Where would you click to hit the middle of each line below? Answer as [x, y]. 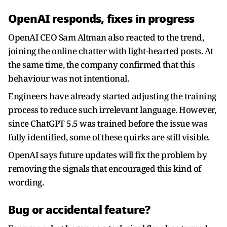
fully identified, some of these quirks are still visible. [109, 137]
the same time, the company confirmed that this [101, 65]
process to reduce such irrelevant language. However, [112, 110]
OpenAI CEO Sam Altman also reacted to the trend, [106, 37]
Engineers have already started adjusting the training [112, 96]
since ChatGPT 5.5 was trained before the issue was [108, 123]
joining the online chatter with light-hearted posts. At [111, 51]
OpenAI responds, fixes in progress [101, 19]
